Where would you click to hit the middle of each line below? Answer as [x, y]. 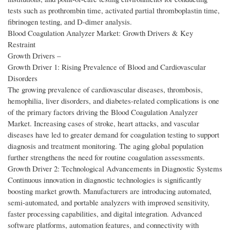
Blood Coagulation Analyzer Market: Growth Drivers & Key [100, 33]
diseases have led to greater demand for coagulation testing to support [113, 135]
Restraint [22, 44]
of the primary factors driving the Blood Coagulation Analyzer [103, 112]
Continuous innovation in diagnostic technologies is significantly [104, 180]
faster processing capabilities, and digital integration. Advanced [105, 214]
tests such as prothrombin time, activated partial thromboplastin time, [114, 11]
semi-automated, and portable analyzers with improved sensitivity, [109, 203]
